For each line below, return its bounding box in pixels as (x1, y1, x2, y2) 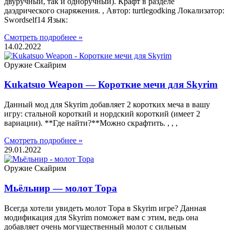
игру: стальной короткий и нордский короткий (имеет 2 (4, 109, 200, 119)
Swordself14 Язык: (4, 15, 68, 24)
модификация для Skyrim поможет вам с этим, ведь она (4, 213, 198, 222)
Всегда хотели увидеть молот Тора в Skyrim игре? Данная (4, 203, 206, 213)
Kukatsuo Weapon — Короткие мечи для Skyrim (4, 79, 218, 90)
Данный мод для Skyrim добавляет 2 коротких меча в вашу (4, 100, 210, 109)
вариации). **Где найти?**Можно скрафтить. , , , (4, 119, 178, 128)
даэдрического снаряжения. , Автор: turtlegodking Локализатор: (4, 6, 224, 15)
